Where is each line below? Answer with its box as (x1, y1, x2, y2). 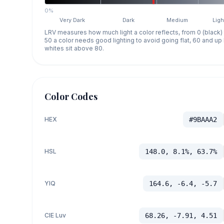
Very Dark (59, 16, 85, 24)
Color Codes (44, 90, 97, 103)
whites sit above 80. (44, 44, 104, 52)
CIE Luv (44, 211, 66, 219)
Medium (166, 16, 188, 24)
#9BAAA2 (188, 115, 217, 124)
